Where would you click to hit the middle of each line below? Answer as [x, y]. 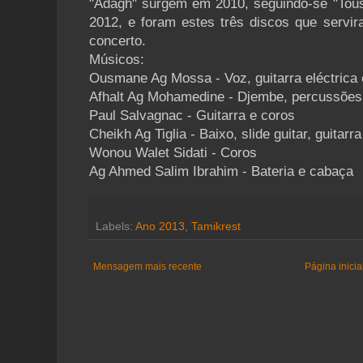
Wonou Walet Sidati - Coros [173, 153]
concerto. [117, 41]
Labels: [115, 227]
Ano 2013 [160, 227]
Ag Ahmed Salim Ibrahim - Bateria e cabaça [221, 172]
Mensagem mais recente [147, 267]
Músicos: [117, 60]
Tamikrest [216, 227]
